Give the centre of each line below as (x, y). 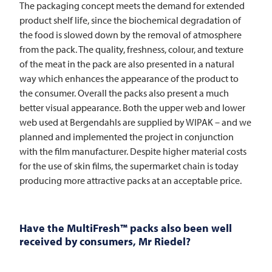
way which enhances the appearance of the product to (129, 79)
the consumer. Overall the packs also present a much (124, 93)
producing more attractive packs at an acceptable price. (131, 181)
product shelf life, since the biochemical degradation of (130, 20)
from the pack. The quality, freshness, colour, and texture (131, 49)
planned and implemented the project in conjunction (127, 137)
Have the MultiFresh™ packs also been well (126, 228)
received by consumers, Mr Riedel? (105, 242)
